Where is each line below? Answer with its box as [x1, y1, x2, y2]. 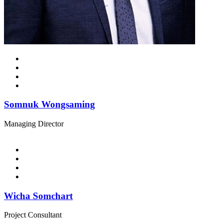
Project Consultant [4, 211, 62, 220]
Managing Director [4, 119, 64, 128]
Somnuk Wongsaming [4, 99, 95, 110]
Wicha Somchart [4, 190, 73, 201]
